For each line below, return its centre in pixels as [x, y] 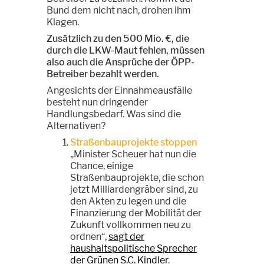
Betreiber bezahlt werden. [103, 74]
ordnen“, [89, 236]
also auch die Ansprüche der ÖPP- [121, 62]
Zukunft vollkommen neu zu [131, 225]
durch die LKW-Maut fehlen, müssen [126, 50]
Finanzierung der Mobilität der [136, 213]
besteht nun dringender [97, 102]
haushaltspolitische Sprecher [133, 248]
